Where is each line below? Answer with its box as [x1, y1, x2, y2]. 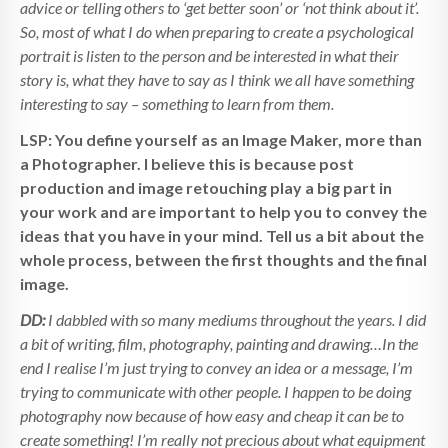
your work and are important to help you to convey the [20, 202, 427, 222]
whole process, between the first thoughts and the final [20, 250, 427, 270]
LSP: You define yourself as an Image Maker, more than [20, 130, 422, 150]
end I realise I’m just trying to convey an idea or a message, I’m [20, 358, 413, 378]
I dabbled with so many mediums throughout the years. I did [48, 310, 426, 330]
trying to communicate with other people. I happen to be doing [20, 382, 411, 402]
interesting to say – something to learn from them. [20, 94, 334, 114]
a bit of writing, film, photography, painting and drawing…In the [20, 334, 418, 354]
